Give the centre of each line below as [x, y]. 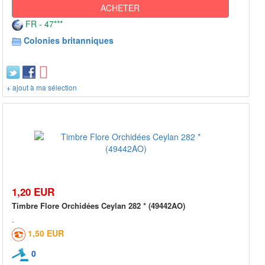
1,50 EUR [46, 233]
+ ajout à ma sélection [42, 87]
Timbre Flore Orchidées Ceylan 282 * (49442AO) [98, 205]
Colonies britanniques [69, 40]
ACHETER [120, 7]
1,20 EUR [33, 191]
